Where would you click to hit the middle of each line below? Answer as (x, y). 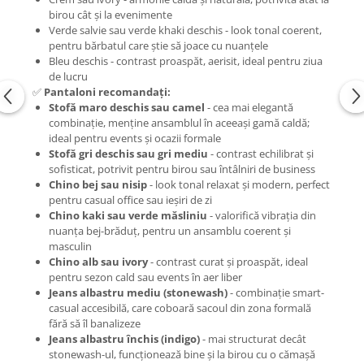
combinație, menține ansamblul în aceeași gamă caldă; (179, 123)
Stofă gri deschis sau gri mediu (128, 154)
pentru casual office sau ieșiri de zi (130, 200)
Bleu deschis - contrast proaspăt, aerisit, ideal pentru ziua (186, 61)
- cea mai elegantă (249, 108)
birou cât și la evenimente (110, 15)
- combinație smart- (276, 293)
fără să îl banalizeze (95, 324)
